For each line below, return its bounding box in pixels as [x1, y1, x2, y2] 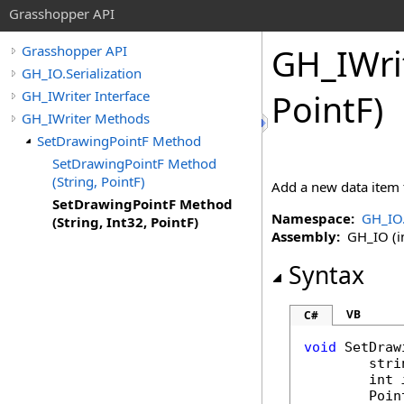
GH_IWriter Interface [22, 87, 150, 105]
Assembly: [271, 227, 340, 245]
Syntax [289, 259, 364, 291]
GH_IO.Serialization [22, 64, 142, 82]
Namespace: [271, 209, 354, 227]
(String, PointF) [52, 172, 145, 190]
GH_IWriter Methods [22, 109, 150, 127]
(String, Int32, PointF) [52, 213, 198, 231]
